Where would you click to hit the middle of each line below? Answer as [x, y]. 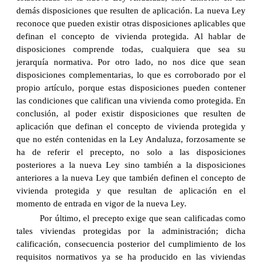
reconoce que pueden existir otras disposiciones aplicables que [131, 24]
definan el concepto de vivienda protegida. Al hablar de [131, 37]
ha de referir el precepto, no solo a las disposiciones [131, 152]
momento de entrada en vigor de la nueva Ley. [101, 204]
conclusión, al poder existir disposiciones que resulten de [131, 114]
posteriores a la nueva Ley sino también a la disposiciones [131, 165]
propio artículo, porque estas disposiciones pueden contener [131, 88]
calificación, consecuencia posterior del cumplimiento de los [131, 244]
